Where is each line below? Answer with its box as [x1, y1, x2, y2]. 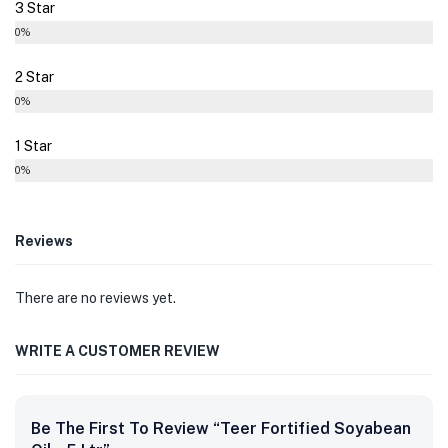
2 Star [15, 68, 54, 85]
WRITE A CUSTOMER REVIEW [15, 342, 220, 359]
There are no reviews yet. [15, 289, 176, 306]
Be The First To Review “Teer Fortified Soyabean [31, 418, 411, 438]
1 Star [15, 137, 52, 154]
